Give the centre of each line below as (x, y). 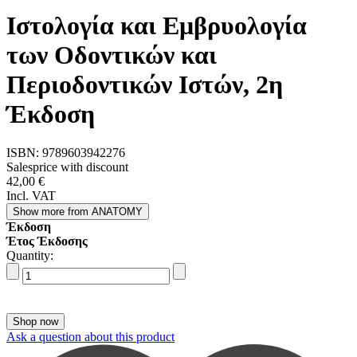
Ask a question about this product (90, 337)
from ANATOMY (105, 212)
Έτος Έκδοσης (47, 241)
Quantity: (30, 256)
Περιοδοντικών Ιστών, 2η (145, 84)
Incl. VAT (31, 196)
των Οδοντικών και (112, 55)
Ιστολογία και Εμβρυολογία (157, 25)
